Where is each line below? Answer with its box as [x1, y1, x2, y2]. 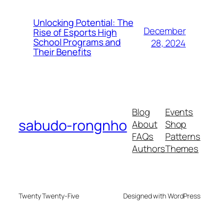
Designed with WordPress [123, 191, 200, 200]
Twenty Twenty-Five [19, 191, 80, 200]
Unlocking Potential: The [33, 16, 133, 29]
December [143, 24, 186, 38]
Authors [132, 142, 165, 155]
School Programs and [33, 36, 121, 49]
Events [165, 106, 194, 119]
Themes [165, 142, 199, 155]
